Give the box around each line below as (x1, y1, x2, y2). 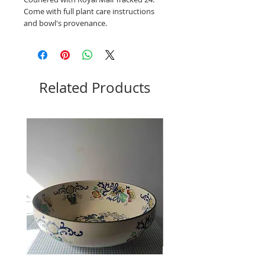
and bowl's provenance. (24, 17, 109, 28)
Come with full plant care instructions (24, 5, 154, 17)
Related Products (39, 77, 150, 97)
